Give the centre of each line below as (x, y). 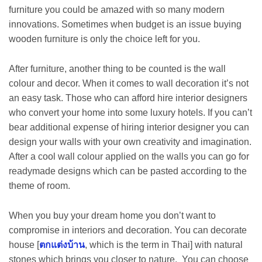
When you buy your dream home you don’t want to (112, 215)
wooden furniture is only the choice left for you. (104, 39)
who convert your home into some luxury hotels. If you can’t (130, 113)
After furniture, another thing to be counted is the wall (117, 69)
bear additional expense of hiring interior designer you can (129, 127)
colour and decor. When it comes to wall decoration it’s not (129, 84)
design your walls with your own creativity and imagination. (130, 142)
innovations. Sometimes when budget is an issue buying (125, 25)
